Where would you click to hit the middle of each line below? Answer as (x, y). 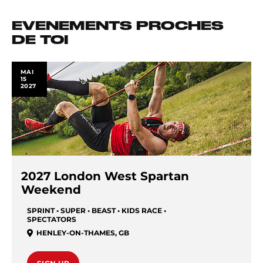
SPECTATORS (52, 219)
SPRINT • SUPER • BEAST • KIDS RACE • (97, 210)
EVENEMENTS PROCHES (118, 26)
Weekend (51, 190)
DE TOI (40, 41)
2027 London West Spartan (105, 176)
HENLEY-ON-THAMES (76, 233)
